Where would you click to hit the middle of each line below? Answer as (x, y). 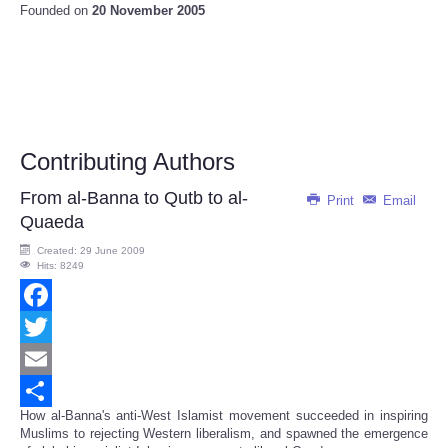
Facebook (48, 327)
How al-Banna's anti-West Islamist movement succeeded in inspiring (224, 416)
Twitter (39, 359)
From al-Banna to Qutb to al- (134, 198)
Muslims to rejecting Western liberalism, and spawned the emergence (224, 434)
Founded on (56, 11)
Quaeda (52, 222)
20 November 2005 (148, 11)
